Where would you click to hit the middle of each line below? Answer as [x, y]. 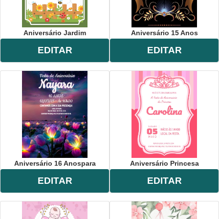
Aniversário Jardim [55, 33]
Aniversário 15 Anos [164, 33]
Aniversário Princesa [164, 163]
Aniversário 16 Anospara [55, 163]
